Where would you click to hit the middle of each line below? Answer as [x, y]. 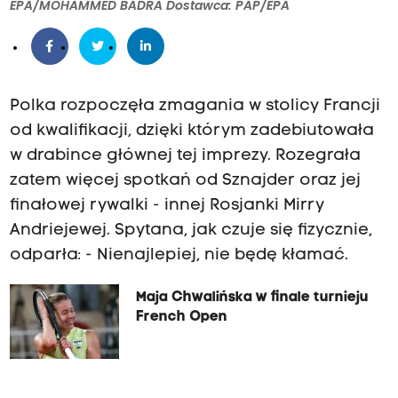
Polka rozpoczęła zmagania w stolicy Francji [195, 107]
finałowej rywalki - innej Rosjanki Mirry [167, 206]
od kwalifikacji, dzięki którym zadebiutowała [191, 131]
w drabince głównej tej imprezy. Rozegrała [185, 156]
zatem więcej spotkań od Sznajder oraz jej [185, 181]
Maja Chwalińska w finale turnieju [252, 298]
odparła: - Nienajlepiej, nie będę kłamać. [179, 256]
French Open [181, 318]
